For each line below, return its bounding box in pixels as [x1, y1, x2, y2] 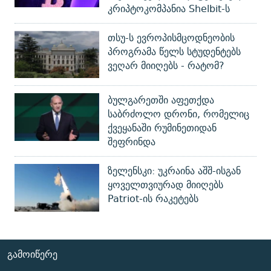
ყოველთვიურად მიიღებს [108, 177, 223, 194]
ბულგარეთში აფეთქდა [108, 92, 214, 109]
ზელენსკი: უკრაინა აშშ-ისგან [108, 163, 241, 180]
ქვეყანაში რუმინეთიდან [108, 120, 217, 137]
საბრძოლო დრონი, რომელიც [108, 106, 249, 123]
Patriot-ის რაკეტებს [108, 191, 198, 207]
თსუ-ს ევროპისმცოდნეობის [108, 29, 235, 46]
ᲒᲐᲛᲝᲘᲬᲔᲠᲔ [7, 246, 57, 263]
